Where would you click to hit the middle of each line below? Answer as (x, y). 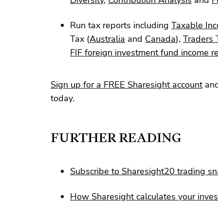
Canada (160, 39)
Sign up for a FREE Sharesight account (127, 84)
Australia (107, 39)
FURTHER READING (116, 137)
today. (63, 98)
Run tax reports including (121, 25)
